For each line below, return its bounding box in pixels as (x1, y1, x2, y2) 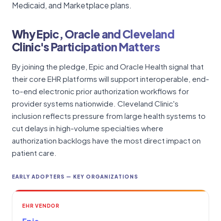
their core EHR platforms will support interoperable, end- (12, 74, 209, 83)
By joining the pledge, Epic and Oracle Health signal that (12, 62, 204, 71)
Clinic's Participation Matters (12, 40, 160, 54)
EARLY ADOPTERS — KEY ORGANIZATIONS (12, 174, 138, 180)
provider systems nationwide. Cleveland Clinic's (12, 99, 179, 108)
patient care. (12, 148, 57, 157)
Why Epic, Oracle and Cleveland (12, 27, 174, 41)
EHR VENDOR (22, 203, 60, 209)
